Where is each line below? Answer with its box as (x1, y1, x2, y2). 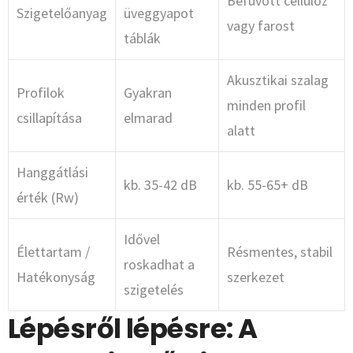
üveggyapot (124, 4, 194, 23)
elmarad (124, 109, 173, 128)
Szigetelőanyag (17, 4, 107, 23)
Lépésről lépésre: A (8, 310, 258, 348)
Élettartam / (17, 243, 90, 262)
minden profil (227, 96, 306, 115)
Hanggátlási (17, 163, 88, 182)
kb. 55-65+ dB (227, 176, 308, 195)
